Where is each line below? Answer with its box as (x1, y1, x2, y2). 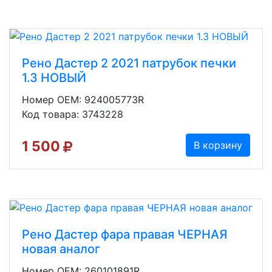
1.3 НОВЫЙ (22, 70, 86, 86)
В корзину (194, 139, 242, 152)
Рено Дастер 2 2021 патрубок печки (22, 56, 236, 71)
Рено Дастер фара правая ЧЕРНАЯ (22, 227, 228, 242)
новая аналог (22, 242, 100, 257)
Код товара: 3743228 (22, 108, 123, 121)
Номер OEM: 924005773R (22, 93, 144, 106)
